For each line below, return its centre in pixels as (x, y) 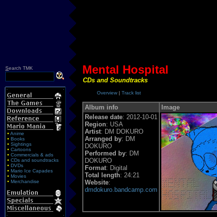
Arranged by (103, 139)
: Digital (116, 168)
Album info (101, 107)
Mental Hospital (125, 69)
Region (95, 124)
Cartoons (21, 149)
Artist (93, 131)
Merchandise (25, 181)
